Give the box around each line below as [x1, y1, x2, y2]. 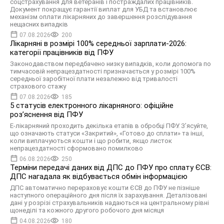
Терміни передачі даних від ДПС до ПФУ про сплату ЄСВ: [10, 163, 211, 172]
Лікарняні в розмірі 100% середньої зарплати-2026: [10, 39, 186, 48]
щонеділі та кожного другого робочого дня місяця [10, 206, 164, 214]
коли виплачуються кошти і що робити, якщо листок [10, 137, 172, 144]
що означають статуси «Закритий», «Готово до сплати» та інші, [10, 129, 204, 137]
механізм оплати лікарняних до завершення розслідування [10, 13, 192, 20]
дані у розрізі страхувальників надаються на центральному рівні [10, 199, 209, 206]
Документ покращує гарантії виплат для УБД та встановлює [10, 5, 197, 13]
